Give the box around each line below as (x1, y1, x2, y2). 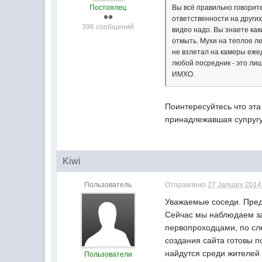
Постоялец (89, 4, 127, 12)
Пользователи (84, 250, 132, 258)
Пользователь (84, 181, 132, 189)
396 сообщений (82, 23, 135, 31)
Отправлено (165, 181, 208, 189)
